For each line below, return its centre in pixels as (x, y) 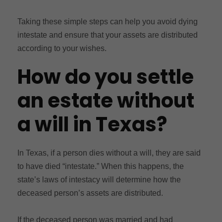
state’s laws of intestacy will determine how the (99, 179)
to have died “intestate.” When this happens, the (101, 166)
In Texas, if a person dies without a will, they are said (109, 153)
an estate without (106, 100)
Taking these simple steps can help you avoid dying (108, 21)
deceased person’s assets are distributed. (90, 193)
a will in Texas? (92, 124)
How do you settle (106, 77)
